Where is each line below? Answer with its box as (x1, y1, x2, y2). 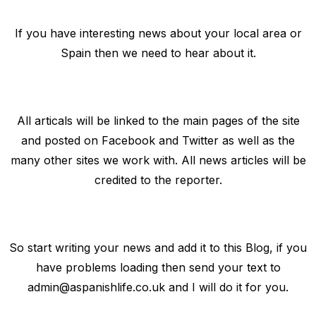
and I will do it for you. (165, 280, 288, 295)
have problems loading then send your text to (35, 260, 281, 275)
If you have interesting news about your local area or (14, 26, 302, 41)
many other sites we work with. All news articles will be (10, 153, 306, 168)
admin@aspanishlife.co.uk (28, 280, 165, 295)
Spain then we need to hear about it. (60, 46, 256, 61)
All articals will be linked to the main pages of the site (16, 114, 300, 128)
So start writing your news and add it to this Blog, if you (9, 241, 307, 255)
